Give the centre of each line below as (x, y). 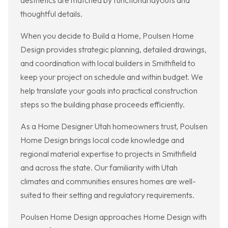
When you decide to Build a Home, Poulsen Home (107, 36)
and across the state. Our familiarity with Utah (99, 168)
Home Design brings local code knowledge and (102, 140)
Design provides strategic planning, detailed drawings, (113, 50)
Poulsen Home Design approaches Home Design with (113, 217)
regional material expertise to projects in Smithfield (108, 154)
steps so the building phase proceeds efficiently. (103, 105)
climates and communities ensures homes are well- (108, 181)
